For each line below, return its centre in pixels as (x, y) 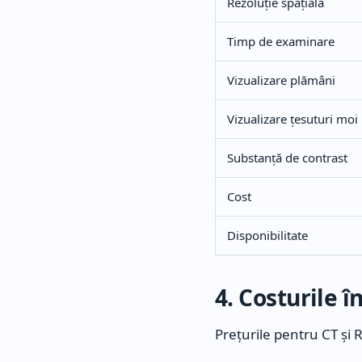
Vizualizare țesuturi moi (293, 119)
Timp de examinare (281, 42)
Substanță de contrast (287, 158)
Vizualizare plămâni (281, 80)
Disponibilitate (267, 236)
